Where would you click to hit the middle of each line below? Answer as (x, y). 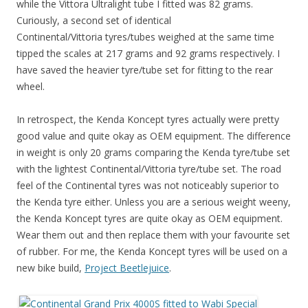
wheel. (31, 87)
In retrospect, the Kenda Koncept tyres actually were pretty (148, 120)
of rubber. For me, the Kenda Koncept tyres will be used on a (152, 252)
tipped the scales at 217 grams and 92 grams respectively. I (148, 54)
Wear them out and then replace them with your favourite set (153, 235)
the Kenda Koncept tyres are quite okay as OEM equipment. (150, 219)
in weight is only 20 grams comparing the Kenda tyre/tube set (153, 153)
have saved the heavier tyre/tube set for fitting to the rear (145, 70)
